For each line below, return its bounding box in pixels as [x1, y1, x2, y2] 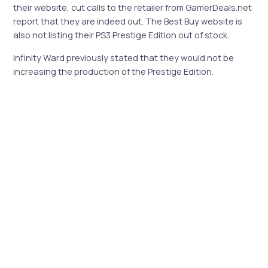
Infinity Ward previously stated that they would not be [13, 51, 234, 63]
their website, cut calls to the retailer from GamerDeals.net [13, 1, 252, 14]
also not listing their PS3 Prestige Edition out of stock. [13, 29, 230, 41]
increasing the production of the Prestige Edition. [13, 65, 214, 77]
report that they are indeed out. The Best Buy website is [13, 15, 243, 28]
